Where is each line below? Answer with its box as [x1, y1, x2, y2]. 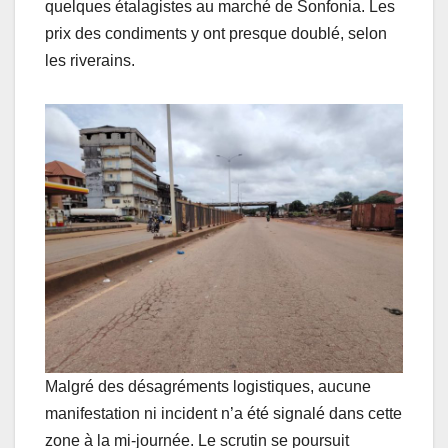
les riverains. [45, 52, 135, 70]
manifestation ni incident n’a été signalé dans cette [45, 405, 402, 423]
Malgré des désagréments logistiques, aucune [45, 378, 371, 396]
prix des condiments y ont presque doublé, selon [45, 25, 387, 43]
